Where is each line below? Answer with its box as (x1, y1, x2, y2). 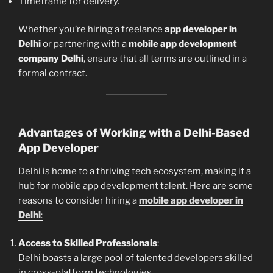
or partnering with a (41, 38, 129, 50)
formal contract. (18, 68, 87, 79)
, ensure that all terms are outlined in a (83, 53, 247, 65)
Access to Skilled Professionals (18, 238, 157, 249)
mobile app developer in (139, 194, 243, 206)
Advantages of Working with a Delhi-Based (18, 126, 249, 140)
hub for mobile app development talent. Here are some (18, 180, 253, 191)
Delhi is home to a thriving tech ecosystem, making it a (18, 165, 251, 177)
